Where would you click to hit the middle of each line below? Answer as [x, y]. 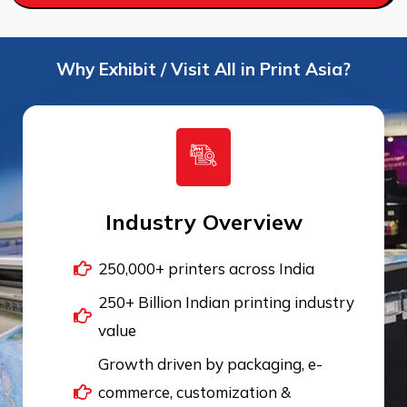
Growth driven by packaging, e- [210, 364]
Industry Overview [203, 222]
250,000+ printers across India [206, 268]
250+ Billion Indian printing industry [226, 302]
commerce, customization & [194, 392]
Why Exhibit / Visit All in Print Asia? [203, 69]
